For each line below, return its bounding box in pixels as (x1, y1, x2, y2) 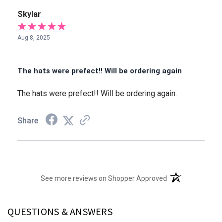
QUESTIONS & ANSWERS (7, 205, 112, 218)
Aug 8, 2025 (17, 34, 50, 41)
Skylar (17, 9, 41, 19)
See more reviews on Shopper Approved (41, 174, 167, 183)
